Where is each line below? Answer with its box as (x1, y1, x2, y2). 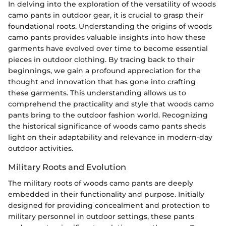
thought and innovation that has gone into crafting (8, 77, 196, 86)
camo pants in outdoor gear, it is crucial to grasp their (8, 10, 203, 20)
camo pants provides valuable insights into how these (8, 32, 206, 42)
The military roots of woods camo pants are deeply (8, 178, 193, 188)
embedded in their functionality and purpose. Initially (8, 189, 204, 199)
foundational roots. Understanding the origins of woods (8, 21, 212, 31)
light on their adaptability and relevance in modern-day (8, 132, 212, 142)
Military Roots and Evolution (8, 161, 126, 172)
